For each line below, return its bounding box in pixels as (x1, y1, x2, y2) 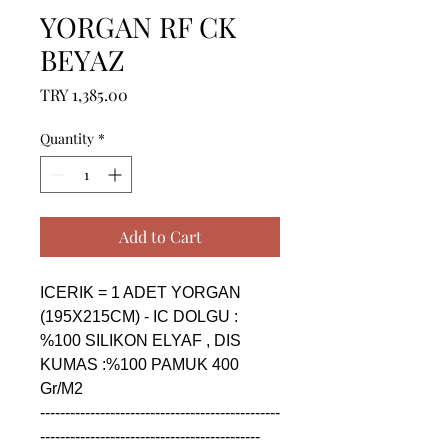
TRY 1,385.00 (40, 84, 128, 105)
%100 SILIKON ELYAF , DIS (40, 332, 241, 349)
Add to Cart (118, 226, 202, 247)
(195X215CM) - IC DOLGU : (40, 308, 238, 325)
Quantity (40, 129, 94, 148)
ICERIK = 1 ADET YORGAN (40, 284, 241, 301)
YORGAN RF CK (40, 8, 236, 45)
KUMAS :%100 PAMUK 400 (40, 356, 239, 373)
